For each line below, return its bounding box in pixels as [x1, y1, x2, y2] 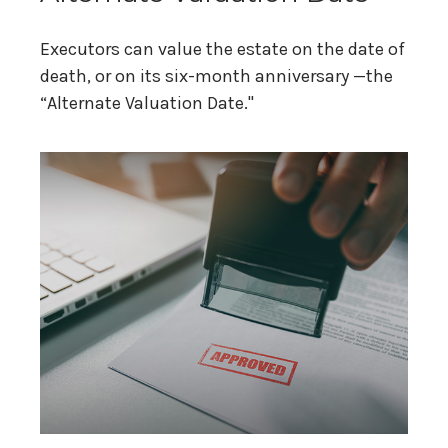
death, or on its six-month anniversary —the [40, 65, 393, 88]
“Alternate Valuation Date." [40, 92, 254, 115]
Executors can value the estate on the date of [40, 38, 405, 61]
